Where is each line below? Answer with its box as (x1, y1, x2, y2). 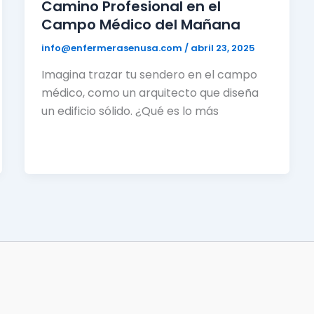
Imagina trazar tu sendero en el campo (41, 66, 257, 83)
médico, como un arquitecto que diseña (41, 84, 259, 101)
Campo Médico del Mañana (41, 15, 240, 35)
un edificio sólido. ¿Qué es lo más (41, 102, 219, 119)
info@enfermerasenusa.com (41, 41, 184, 55)
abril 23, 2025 (190, 41, 255, 55)
